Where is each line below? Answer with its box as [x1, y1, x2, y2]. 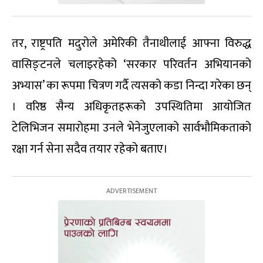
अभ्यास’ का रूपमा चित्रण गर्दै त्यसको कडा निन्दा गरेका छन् [12, 76, 251, 96]
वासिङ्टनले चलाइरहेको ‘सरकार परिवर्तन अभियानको [12, 55, 251, 75]
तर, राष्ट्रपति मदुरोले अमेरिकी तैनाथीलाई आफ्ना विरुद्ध [12, 33, 251, 53]
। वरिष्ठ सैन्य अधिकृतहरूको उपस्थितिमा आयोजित [12, 97, 251, 117]
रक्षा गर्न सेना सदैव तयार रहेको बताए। [12, 139, 168, 159]
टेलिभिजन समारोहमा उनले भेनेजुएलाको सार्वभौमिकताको [12, 118, 251, 138]
